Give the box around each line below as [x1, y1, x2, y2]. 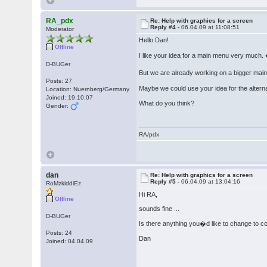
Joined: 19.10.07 [46, 94, 94, 101]
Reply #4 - [150, 24, 182, 30]
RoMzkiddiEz [46, 180, 82, 187]
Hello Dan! [139, 36, 169, 44]
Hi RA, [139, 191, 158, 198]
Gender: [46, 103, 71, 109]
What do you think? [139, 100, 195, 107]
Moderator [46, 26, 74, 32]
